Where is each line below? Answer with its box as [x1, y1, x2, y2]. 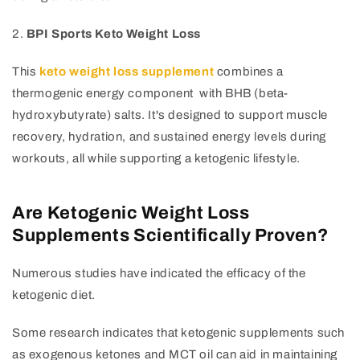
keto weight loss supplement [39, 65, 215, 79]
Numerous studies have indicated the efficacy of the [12, 267, 306, 280]
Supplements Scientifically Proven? [12, 226, 329, 246]
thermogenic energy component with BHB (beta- [12, 87, 289, 100]
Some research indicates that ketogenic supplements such [12, 326, 346, 340]
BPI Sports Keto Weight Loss [26, 27, 202, 41]
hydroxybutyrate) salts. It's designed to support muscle [12, 108, 329, 122]
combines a [214, 65, 284, 79]
